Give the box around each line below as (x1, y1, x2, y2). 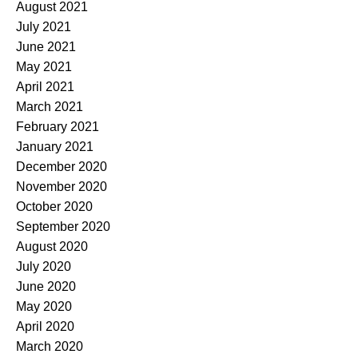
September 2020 (16, 220, 110, 234)
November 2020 (16, 180, 107, 194)
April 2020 (16, 320, 74, 334)
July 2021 (16, 20, 71, 34)
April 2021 (16, 80, 74, 94)
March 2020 (16, 340, 83, 354)
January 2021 (16, 140, 93, 154)
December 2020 (16, 160, 107, 174)
